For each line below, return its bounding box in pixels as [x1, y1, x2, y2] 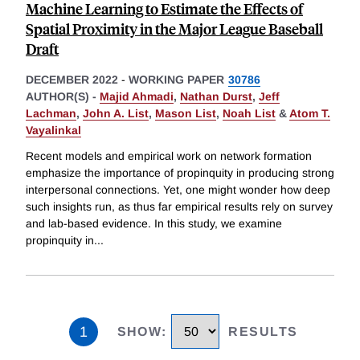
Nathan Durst [180, 90, 252, 104]
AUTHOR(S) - [26, 90, 100, 104]
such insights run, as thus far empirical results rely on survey [26, 200, 333, 214]
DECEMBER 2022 [26, 73, 118, 87]
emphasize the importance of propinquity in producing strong [26, 166, 334, 180]
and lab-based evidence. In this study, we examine [26, 217, 282, 231]
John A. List [83, 107, 149, 121]
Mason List [155, 107, 216, 121]
